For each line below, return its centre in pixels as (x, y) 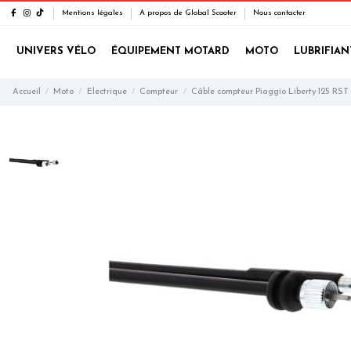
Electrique (107, 92)
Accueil (26, 92)
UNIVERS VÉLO (56, 52)
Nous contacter (279, 13)
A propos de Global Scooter (189, 13)
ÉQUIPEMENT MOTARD (170, 52)
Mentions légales (94, 13)
